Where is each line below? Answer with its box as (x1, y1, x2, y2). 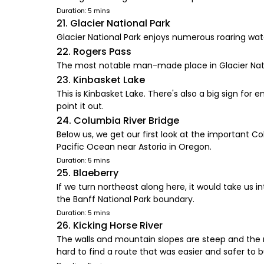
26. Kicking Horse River (57, 219, 163, 232)
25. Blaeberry (57, 166, 118, 180)
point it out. (57, 100, 104, 112)
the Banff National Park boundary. (57, 193, 194, 205)
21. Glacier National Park (57, 16, 170, 30)
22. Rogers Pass (57, 45, 131, 58)
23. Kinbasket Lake (57, 73, 145, 87)
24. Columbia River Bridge (57, 114, 179, 127)
